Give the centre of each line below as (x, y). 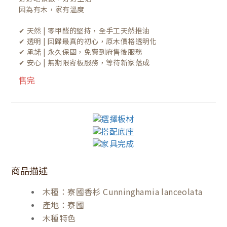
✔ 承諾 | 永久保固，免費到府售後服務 (81, 52)
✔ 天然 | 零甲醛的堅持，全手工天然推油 (84, 30)
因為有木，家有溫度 (52, 9)
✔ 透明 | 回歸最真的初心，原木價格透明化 (88, 41)
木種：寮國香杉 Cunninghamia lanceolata (123, 192)
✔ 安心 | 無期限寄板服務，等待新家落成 (84, 62)
